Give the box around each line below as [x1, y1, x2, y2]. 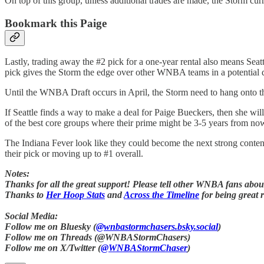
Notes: [5, 169, 29, 179]
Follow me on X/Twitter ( [5, 243, 101, 253]
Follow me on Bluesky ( [5, 222, 96, 232]
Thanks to [5, 190, 46, 200]
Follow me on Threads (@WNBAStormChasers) [5, 232, 190, 243]
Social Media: [5, 211, 58, 222]
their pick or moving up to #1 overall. [5, 148, 143, 159]
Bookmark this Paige [5, 16, 107, 29]
